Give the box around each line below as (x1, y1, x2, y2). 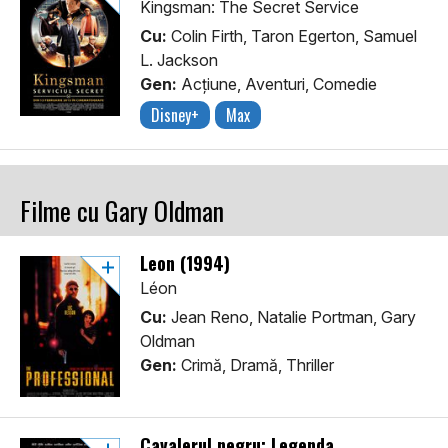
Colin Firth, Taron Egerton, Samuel (167, 26, 417, 47)
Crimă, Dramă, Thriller (177, 355, 334, 376)
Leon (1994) (140, 250, 230, 277)
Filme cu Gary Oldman (20, 191, 224, 231)
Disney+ (151, 103, 199, 128)
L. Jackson (140, 50, 218, 71)
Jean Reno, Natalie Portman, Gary (167, 307, 416, 328)
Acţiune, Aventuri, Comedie (177, 74, 377, 95)
